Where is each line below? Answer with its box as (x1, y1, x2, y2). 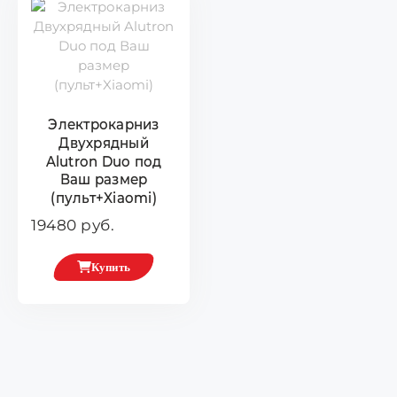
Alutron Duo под (45, 151, 162, 170)
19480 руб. (31, 215, 114, 234)
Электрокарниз (48, 113, 160, 134)
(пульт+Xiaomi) (51, 187, 157, 207)
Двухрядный (58, 132, 149, 152)
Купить (90, 261, 131, 273)
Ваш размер (59, 168, 148, 189)
